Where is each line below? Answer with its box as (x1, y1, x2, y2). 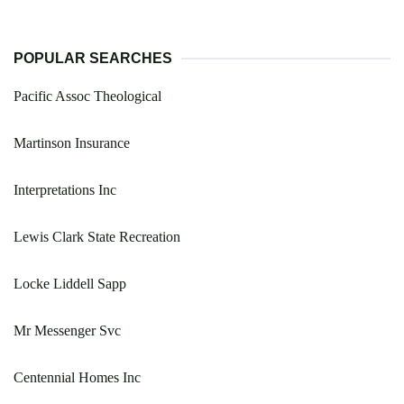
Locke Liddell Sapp (14, 275, 126, 291)
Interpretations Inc (14, 181, 116, 197)
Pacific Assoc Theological (14, 87, 161, 104)
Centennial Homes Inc (14, 369, 141, 385)
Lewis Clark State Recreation (14, 228, 180, 244)
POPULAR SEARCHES (14, 50, 172, 66)
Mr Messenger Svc (14, 322, 121, 338)
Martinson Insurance (14, 134, 130, 151)
